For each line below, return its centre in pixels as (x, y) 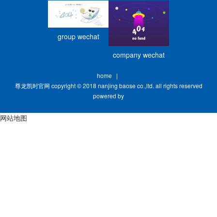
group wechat (78, 36)
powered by (108, 95)
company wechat (139, 54)
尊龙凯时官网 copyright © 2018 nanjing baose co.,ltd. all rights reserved (108, 85)
